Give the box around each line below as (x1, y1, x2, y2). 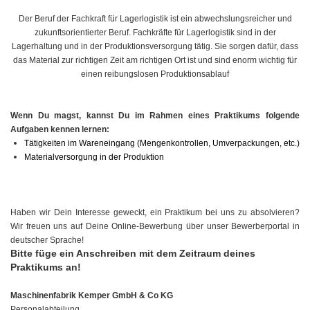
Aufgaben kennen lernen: (10, 125, 109, 134)
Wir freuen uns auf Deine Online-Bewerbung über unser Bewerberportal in (10, 221, 300, 231)
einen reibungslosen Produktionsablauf (81, 69, 229, 79)
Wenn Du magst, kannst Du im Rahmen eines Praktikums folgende (10, 111, 300, 120)
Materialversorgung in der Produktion (24, 152, 164, 162)
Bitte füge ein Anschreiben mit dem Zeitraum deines (10, 248, 255, 259)
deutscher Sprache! (10, 235, 86, 245)
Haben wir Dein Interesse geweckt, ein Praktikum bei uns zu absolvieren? (10, 208, 300, 217)
